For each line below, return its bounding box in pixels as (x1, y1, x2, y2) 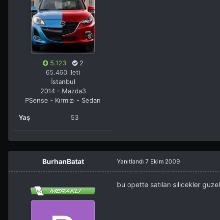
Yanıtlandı (117, 158, 145, 165)
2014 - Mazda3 (40, 87, 86, 95)
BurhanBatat (42, 157, 84, 166)
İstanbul (51, 78, 75, 86)
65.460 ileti (46, 68, 80, 77)
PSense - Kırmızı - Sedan (25, 96, 101, 105)
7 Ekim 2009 (145, 158, 180, 165)
